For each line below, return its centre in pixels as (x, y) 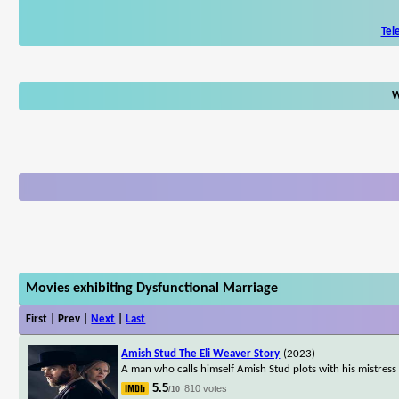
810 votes (206, 388)
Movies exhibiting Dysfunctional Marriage (152, 288)
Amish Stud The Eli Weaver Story (201, 354)
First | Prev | (59, 319)
